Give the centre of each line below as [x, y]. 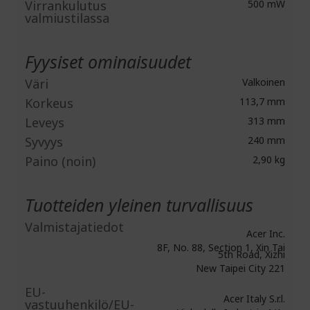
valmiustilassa [67, 18]
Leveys [45, 122]
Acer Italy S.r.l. [254, 299]
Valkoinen [262, 82]
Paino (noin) [60, 161]
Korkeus [49, 103]
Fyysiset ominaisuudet [108, 62]
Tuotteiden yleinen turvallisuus [139, 205]
